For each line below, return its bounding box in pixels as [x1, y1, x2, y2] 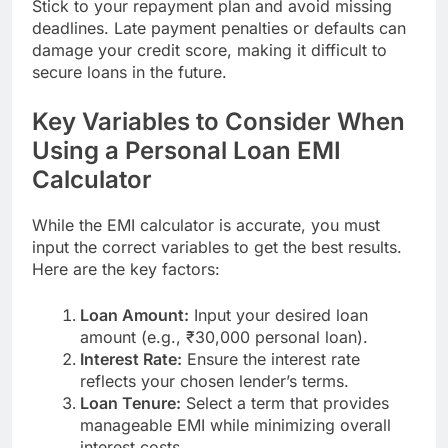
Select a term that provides [181, 393, 389, 414]
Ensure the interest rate [182, 349, 360, 370]
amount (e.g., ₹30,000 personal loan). [80, 327, 368, 348]
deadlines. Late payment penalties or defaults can [32, 18, 406, 39]
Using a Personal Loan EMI [32, 136, 341, 166]
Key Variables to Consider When [32, 107, 405, 137]
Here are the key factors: [32, 259, 220, 280]
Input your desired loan [189, 305, 368, 326]
